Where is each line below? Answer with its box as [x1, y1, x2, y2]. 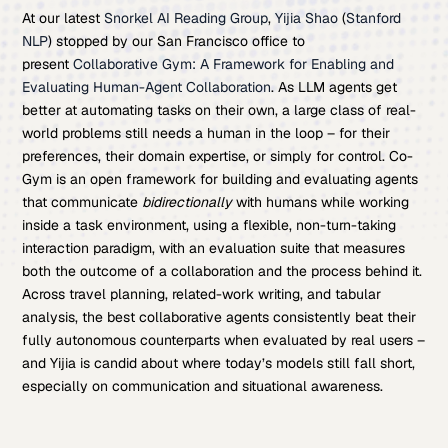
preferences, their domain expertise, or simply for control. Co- [22, 147, 414, 165]
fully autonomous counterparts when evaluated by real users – [22, 331, 426, 349]
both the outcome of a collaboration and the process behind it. [22, 262, 423, 280]
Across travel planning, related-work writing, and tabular [22, 285, 382, 303]
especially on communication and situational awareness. [22, 377, 384, 395]
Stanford [346, 9, 402, 27]
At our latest [22, 9, 105, 27]
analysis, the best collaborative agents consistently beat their [22, 308, 417, 326]
